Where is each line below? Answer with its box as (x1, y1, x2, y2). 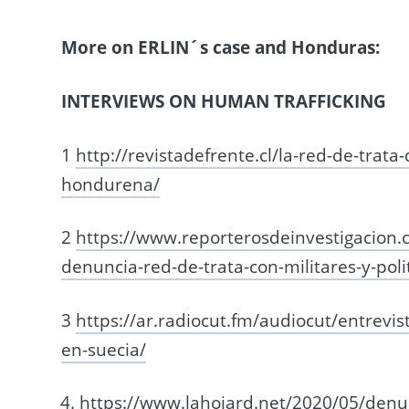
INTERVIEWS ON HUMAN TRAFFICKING (61, 89, 387, 113)
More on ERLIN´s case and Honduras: (61, 36, 381, 60)
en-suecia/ (61, 337, 147, 362)
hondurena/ (61, 172, 161, 196)
